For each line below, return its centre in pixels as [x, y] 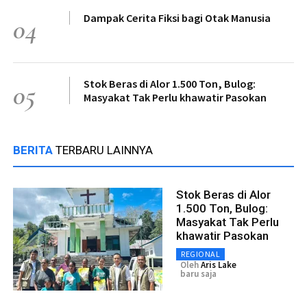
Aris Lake [219, 265]
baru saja [198, 273]
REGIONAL [200, 254]
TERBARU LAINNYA [104, 150]
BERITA [34, 150]
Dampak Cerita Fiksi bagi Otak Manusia [177, 17]
